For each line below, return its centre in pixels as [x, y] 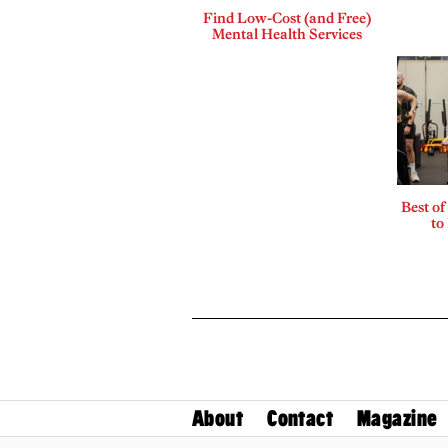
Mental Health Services [286, 33]
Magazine [397, 418]
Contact [300, 418]
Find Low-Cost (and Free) [286, 17]
